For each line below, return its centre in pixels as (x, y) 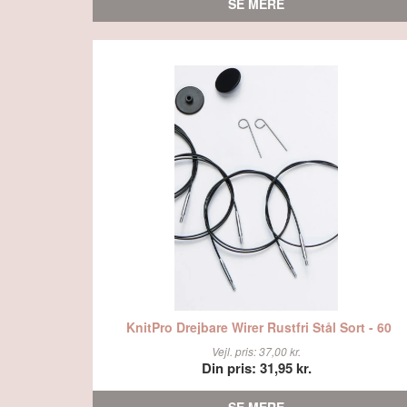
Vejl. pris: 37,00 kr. (256, 351)
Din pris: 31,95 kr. (256, 368)
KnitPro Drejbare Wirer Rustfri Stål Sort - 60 (258, 327)
